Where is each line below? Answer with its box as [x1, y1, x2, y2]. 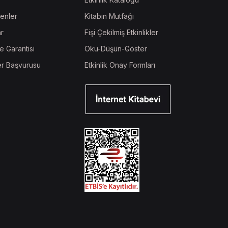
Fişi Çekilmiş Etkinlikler [84, 28, 158, 37]
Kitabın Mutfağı [84, 12, 134, 21]
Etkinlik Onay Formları [84, 61, 155, 70]
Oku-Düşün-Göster [84, 44, 147, 53]
